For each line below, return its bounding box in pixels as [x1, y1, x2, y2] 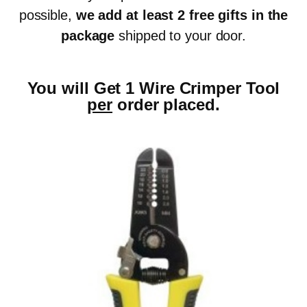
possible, [19, 8, 76, 23]
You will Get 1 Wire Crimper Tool [27, 79, 280, 98]
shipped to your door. [114, 28, 247, 44]
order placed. [112, 95, 220, 114]
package [60, 28, 115, 44]
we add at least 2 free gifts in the [75, 8, 288, 23]
